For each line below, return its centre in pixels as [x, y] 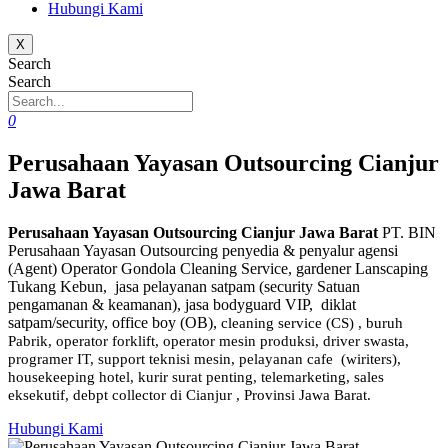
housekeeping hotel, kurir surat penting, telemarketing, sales [196, 376]
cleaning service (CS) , [291, 322]
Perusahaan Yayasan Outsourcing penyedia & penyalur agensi [203, 250]
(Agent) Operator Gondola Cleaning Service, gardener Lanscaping [218, 268]
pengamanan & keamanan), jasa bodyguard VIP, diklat [182, 304]
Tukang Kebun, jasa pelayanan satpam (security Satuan [184, 286]
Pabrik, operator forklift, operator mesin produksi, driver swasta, [208, 340]
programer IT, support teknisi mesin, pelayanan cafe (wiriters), [204, 358]
